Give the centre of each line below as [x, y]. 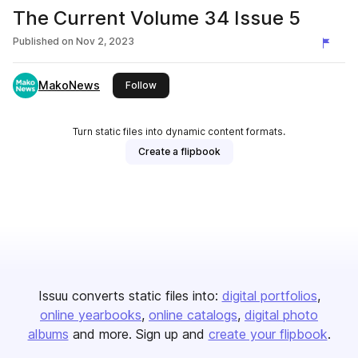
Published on [43, 41]
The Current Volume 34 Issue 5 [157, 18]
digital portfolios [269, 296]
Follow [141, 85]
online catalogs [193, 315]
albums [48, 334]
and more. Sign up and [138, 334]
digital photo [281, 315]
